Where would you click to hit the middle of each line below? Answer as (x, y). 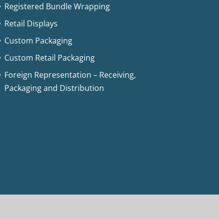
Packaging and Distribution (54, 88)
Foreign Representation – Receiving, (70, 75)
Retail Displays (31, 23)
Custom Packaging (38, 40)
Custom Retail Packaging (49, 57)
